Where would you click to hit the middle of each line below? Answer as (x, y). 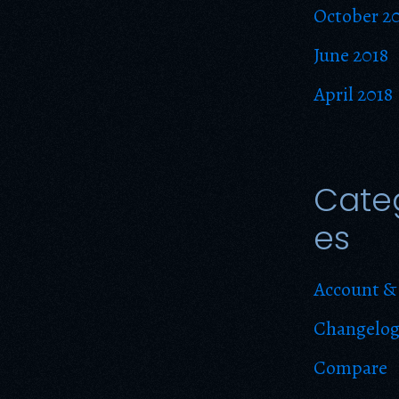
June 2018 (351, 55)
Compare (350, 368)
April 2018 (353, 94)
